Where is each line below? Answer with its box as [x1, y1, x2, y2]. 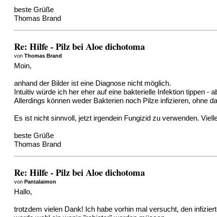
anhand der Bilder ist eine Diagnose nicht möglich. [14, 79, 171, 88]
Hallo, [14, 188, 32, 196]
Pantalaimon [24, 178, 57, 185]
